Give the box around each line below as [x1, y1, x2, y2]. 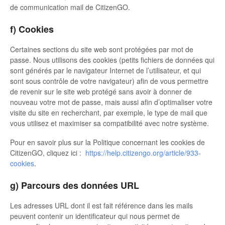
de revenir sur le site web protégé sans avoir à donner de [10, 86, 192, 96]
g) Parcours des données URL [10, 178, 139, 192]
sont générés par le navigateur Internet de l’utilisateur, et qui [10, 65, 201, 75]
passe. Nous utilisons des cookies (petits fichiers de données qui [10, 54, 214, 65]
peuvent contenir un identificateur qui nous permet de [10, 210, 180, 221]
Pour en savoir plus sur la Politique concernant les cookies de [10, 137, 205, 147]
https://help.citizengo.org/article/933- [85, 147, 201, 158]
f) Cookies [10, 22, 54, 36]
